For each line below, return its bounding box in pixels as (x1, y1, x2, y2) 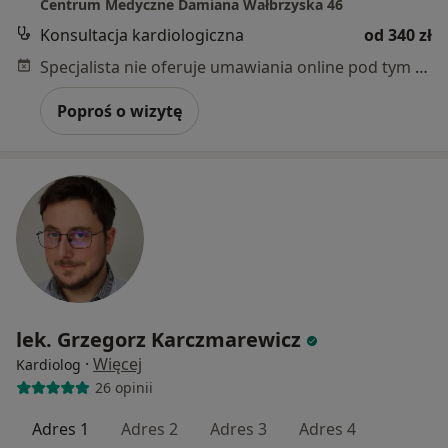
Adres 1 (32, 417, 89, 440)
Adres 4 (299, 417, 356, 440)
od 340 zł (364, 23, 432, 46)
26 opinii (94, 378, 153, 397)
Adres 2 (121, 417, 178, 440)
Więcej (93, 352, 142, 375)
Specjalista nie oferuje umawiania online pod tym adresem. (415, 55, 428, 78)
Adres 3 (210, 417, 267, 440)
